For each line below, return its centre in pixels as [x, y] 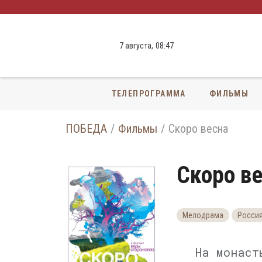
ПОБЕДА [86, 129]
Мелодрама [203, 215]
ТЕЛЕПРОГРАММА [149, 93]
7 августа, [136, 46]
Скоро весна [198, 129]
